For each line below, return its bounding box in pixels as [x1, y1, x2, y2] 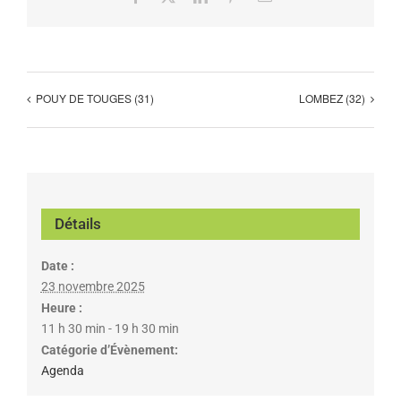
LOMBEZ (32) [299, 90, 365, 107]
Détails [54, 214, 101, 233]
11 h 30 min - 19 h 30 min [40, 320, 179, 336]
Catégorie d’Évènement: [40, 342, 178, 357]
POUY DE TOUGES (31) [36, 90, 154, 107]
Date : [40, 258, 74, 273]
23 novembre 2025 [40, 278, 145, 294]
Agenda [40, 363, 84, 378]
